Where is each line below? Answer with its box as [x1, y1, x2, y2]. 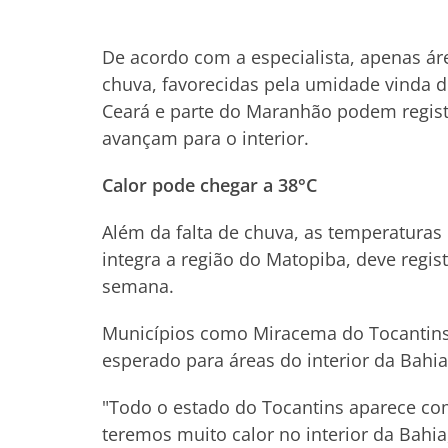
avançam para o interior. [102, 126, 309, 150]
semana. [102, 274, 174, 298]
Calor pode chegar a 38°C [102, 173, 317, 197]
